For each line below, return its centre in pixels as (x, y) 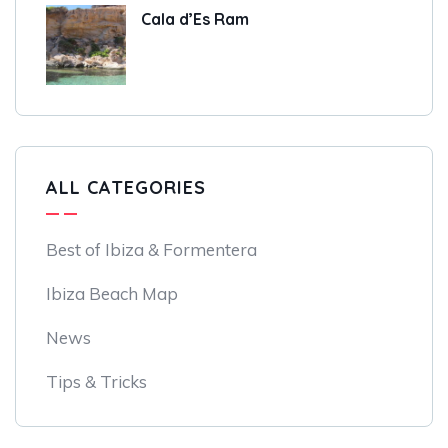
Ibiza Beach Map (112, 294)
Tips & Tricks (96, 382)
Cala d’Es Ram (195, 19)
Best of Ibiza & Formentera (151, 250)
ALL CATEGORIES (126, 188)
